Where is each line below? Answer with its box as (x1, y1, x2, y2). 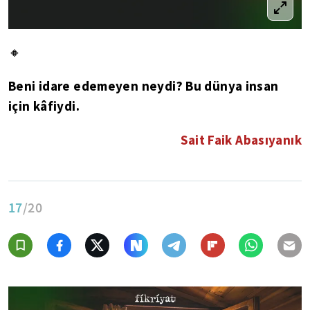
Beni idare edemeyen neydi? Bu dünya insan (8, 77, 279, 94)
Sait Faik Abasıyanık (181, 131, 302, 148)
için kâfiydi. (8, 98, 80, 114)
